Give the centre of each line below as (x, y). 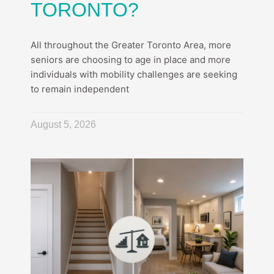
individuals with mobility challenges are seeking (134, 75)
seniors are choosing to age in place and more (131, 60)
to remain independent (80, 89)
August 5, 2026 (63, 125)
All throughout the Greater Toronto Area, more (131, 45)
